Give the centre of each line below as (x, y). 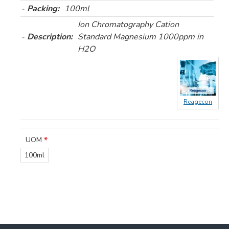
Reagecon (198, 102)
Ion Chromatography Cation (128, 25)
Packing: (43, 9)
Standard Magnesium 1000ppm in (141, 37)
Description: (50, 37)
